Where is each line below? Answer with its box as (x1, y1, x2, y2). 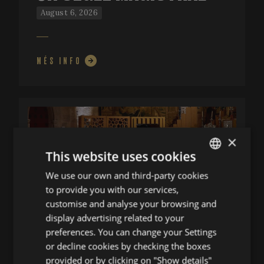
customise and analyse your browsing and (45, 197, 217, 210)
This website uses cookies (45, 148, 196, 165)
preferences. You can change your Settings (45, 226, 217, 238)
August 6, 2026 (41, 8, 98, 18)
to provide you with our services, (45, 183, 179, 196)
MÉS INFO (37, 55, 82, 67)
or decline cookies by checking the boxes (45, 240, 211, 252)
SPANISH (199, 189, 226, 199)
